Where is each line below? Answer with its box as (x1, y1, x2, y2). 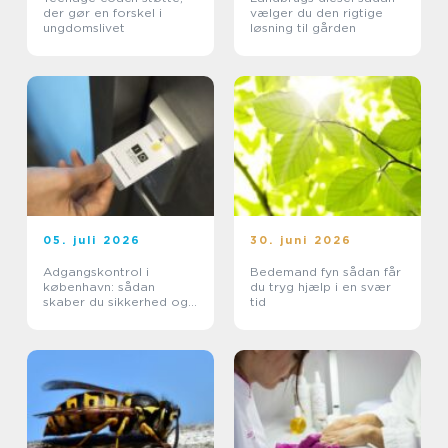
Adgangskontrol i (43, 263, 149, 279)
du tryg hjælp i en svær (250, 278, 391, 294)
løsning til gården (250, 19, 356, 35)
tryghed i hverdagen (43, 308, 168, 324)
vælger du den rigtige (250, 4, 383, 20)
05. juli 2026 (43, 232, 142, 247)
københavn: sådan (43, 278, 155, 294)
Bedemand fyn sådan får (250, 263, 343, 279)
